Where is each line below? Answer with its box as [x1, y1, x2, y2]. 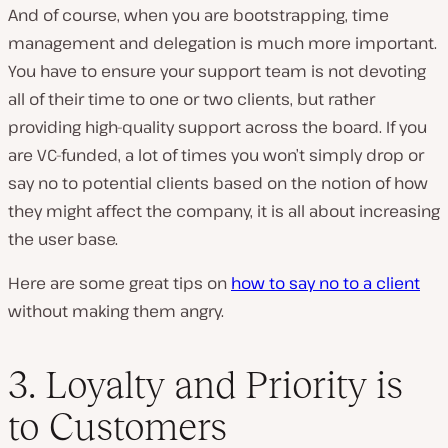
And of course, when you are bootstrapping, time [8, 4, 389, 27]
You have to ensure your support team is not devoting [8, 60, 426, 83]
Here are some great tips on [8, 272, 231, 295]
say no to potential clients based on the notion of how [8, 172, 428, 195]
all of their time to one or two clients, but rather [8, 88, 375, 111]
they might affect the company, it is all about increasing [8, 200, 440, 223]
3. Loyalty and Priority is [8, 362, 403, 406]
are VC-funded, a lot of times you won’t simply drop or [8, 144, 424, 167]
